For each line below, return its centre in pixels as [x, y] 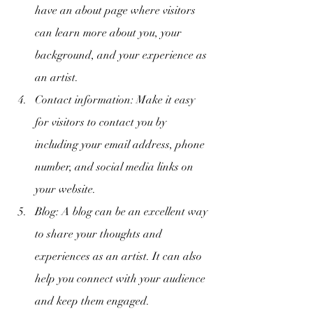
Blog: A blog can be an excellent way [123, 212]
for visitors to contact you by [102, 122]
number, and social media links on [116, 167]
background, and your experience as [122, 55]
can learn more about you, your [110, 33]
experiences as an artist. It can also [120, 256]
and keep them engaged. [92, 301]
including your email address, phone [121, 145]
